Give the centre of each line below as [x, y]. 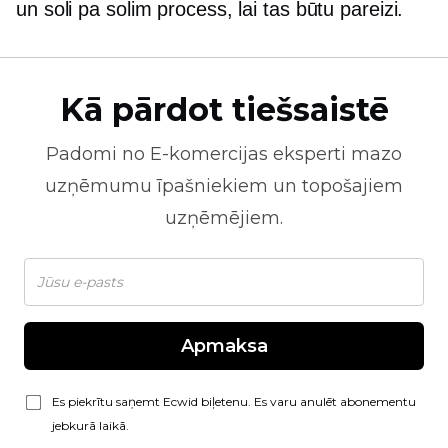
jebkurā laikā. [90, 425]
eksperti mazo [335, 154]
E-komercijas [209, 154]
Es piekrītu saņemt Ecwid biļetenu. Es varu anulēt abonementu [234, 401]
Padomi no [98, 154]
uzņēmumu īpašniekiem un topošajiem [224, 186]
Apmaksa [224, 346]
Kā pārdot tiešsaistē [224, 109]
